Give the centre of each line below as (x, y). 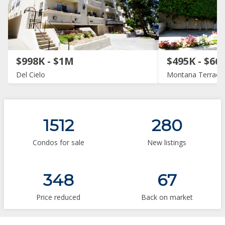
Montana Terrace (195, 74)
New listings (167, 142)
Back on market (167, 197)
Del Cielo (31, 74)
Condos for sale (58, 142)
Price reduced (58, 197)
